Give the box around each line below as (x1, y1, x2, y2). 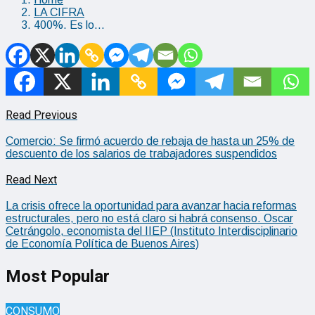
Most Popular (6, 264, 110, 289)
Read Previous (6, 106, 77, 124)
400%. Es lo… (34, 18, 105, 31)
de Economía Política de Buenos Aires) (6, 237, 199, 250)
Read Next (6, 171, 57, 188)
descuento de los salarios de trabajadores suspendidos (6, 147, 277, 160)
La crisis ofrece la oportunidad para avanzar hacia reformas (6, 199, 297, 212)
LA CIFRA (34, 6, 84, 18)
